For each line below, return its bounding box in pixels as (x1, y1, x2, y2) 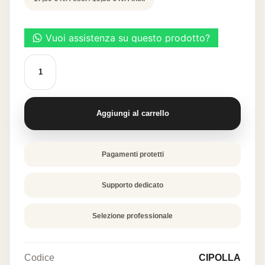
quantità (24, 85, 57, 96)
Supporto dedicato (102, 180, 163, 189)
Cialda (24, 53, 51, 64)
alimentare (24, 64, 68, 75)
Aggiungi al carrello (96, 109, 169, 118)
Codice (24, 252, 54, 263)
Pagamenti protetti (101, 150, 164, 159)
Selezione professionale (92, 211, 173, 220)
